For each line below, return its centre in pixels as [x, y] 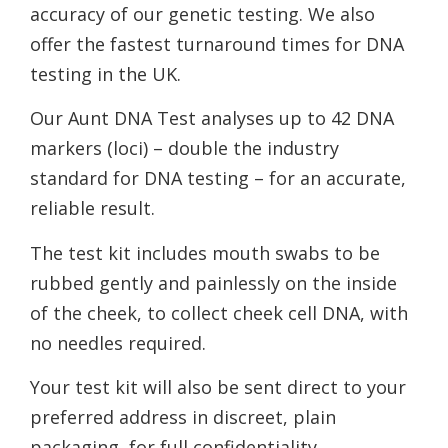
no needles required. [118, 342]
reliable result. [92, 208]
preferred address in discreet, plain [183, 417]
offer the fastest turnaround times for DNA [217, 44]
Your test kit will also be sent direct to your [218, 387]
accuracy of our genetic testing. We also [202, 14]
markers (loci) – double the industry [184, 148]
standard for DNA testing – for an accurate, [218, 178]
